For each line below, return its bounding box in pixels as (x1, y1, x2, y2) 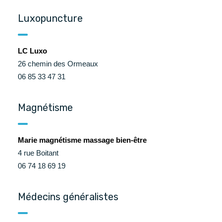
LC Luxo (18, 47, 47, 55)
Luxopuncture (18, 12, 83, 24)
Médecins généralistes (18, 191, 118, 203)
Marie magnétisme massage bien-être (18, 136, 147, 144)
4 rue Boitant (18, 149, 58, 157)
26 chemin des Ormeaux (18, 59, 98, 68)
